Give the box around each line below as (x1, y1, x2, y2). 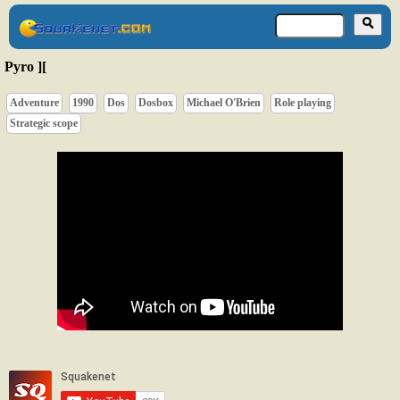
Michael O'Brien (187, 96, 261, 109)
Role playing (274, 96, 331, 109)
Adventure (10, 96, 59, 109)
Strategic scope (10, 116, 78, 129)
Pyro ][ (4, 58, 46, 74)
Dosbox (138, 96, 173, 109)
